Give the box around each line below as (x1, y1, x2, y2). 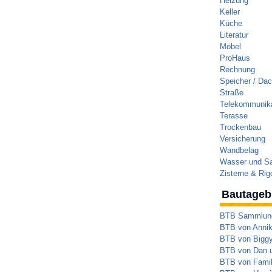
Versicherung (219, 134, 265, 143)
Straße (219, 88, 243, 97)
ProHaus (219, 53, 250, 63)
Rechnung (219, 65, 255, 74)
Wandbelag (219, 146, 259, 155)
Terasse (219, 111, 248, 120)
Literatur (219, 30, 248, 39)
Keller (219, 7, 240, 16)
